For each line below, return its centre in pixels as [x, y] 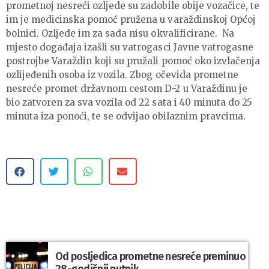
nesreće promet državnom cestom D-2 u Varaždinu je [127, 89]
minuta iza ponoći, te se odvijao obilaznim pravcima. [126, 116]
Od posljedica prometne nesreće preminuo [150, 257]
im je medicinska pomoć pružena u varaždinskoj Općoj [131, 20]
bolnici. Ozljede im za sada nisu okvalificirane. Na [120, 34]
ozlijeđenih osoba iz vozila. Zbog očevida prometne [122, 75]
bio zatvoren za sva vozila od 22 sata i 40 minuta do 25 [129, 103]
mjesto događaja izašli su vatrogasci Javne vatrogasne [130, 47]
